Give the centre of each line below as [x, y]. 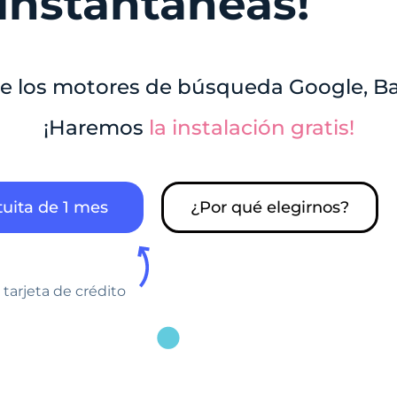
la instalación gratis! [251, 128]
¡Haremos [96, 128]
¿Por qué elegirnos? [270, 207]
